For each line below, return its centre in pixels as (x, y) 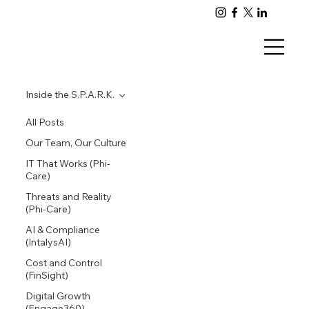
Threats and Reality (69, 196)
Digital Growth (58, 296)
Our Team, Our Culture (76, 142)
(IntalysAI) (49, 242)
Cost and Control (64, 262)
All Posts (45, 122)
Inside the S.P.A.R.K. (70, 94)
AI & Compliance (63, 229)
